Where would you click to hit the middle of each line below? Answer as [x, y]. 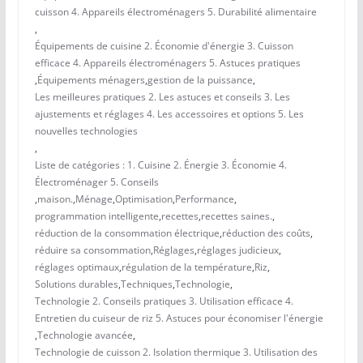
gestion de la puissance [200, 80]
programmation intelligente [96, 216]
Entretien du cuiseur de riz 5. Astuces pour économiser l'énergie [179, 318]
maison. [55, 199]
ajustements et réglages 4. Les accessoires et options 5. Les [169, 114]
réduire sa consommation [92, 250]
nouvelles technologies [86, 131]
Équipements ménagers [91, 80]
